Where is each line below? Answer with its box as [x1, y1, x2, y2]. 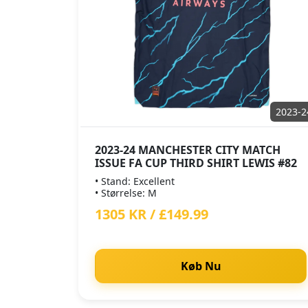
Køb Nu [180, 258, 221, 274]
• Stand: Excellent [95, 175, 175, 188]
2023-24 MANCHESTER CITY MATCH [95, 142, 280, 157]
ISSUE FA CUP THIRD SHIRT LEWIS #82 [95, 155, 297, 170]
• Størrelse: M [95, 186, 157, 199]
